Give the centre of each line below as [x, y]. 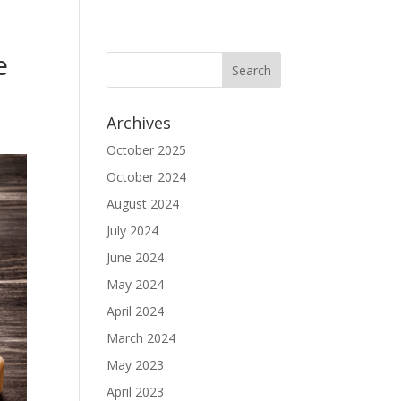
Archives [139, 123]
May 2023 [136, 365]
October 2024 [147, 177]
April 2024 [136, 311]
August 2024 [143, 204]
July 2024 [133, 230]
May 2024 [136, 284]
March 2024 [141, 338]
